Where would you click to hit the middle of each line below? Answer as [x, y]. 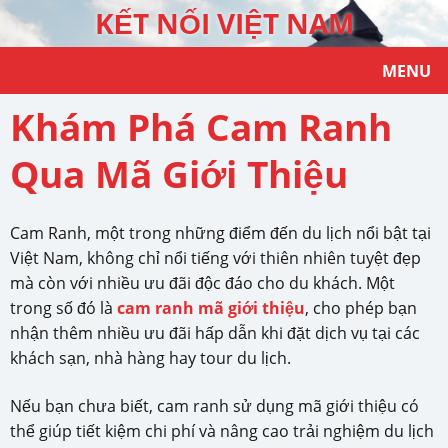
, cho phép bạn [361, 308]
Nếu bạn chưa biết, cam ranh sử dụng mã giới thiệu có [214, 406]
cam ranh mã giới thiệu [211, 308]
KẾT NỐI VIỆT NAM [224, 24]
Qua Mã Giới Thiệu [179, 174]
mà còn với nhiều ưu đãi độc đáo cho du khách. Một [202, 283]
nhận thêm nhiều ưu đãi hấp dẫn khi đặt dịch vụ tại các [215, 333]
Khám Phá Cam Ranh [201, 127]
